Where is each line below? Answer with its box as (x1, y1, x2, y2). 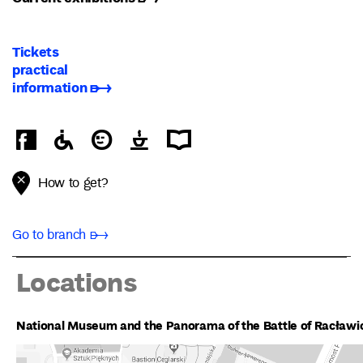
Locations (16, 262, 138, 301)
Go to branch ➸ (12, 224, 109, 248)
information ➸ (12, 77, 112, 98)
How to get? (38, 173, 108, 196)
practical (12, 59, 68, 80)
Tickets (12, 41, 59, 62)
